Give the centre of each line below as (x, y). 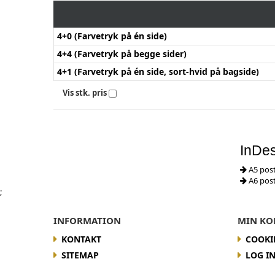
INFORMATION (87, 220)
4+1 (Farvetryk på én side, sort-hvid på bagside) (158, 71)
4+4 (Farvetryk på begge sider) (122, 53)
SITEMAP (80, 255)
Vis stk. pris (85, 92)
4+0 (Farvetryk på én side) (112, 36)
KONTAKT (81, 239)
